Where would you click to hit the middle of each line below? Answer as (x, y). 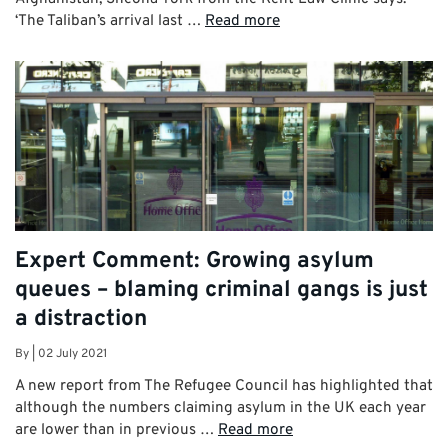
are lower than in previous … (116, 430)
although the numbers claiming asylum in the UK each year (220, 408)
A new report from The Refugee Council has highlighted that (224, 386)
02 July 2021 (72, 354)
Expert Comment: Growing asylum (194, 261)
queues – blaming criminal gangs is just (221, 290)
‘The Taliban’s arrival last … (110, 21)
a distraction (81, 319)
